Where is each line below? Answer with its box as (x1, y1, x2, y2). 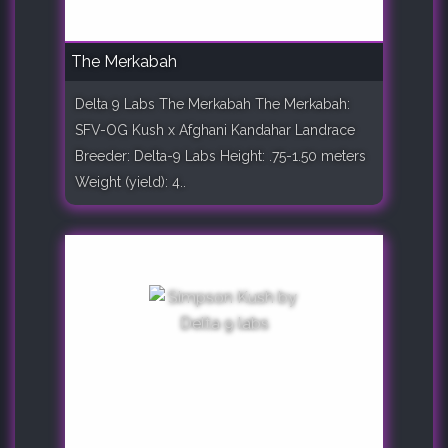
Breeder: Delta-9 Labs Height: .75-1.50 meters (75, 147, 366, 164)
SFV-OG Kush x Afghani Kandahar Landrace (75, 121, 355, 138)
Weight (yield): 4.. (75, 173, 186, 190)
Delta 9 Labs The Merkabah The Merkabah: (75, 95, 350, 112)
